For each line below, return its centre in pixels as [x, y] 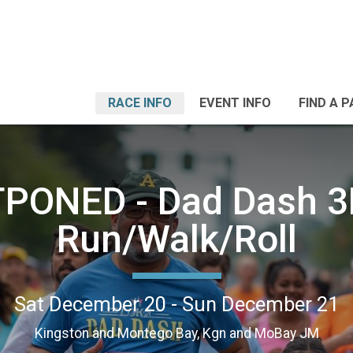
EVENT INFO [235, 103]
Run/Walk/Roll [176, 239]
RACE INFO [140, 103]
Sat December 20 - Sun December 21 [176, 304]
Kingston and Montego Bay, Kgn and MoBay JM [176, 333]
